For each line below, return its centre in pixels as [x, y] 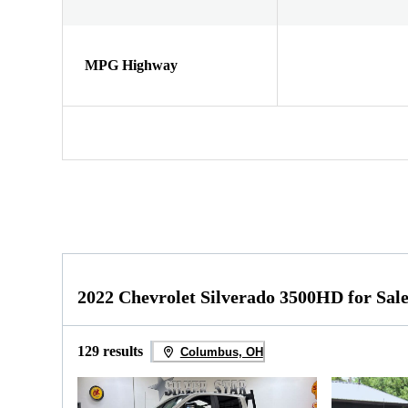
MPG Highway [131, 65]
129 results [110, 352]
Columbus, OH [221, 352]
